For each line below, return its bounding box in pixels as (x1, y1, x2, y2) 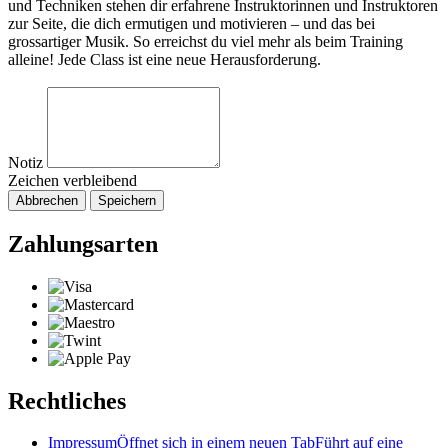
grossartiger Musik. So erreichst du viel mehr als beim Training (8, 32, 403, 50)
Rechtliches (8, 387, 126, 414)
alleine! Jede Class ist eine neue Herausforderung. (8, 50, 321, 68)
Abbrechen (16, 192, 78, 208)
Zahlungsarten (8, 230, 158, 257)
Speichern (98, 192, 156, 208)
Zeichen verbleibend (8, 171, 137, 189)
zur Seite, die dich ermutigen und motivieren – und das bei (8, 14, 375, 32)
